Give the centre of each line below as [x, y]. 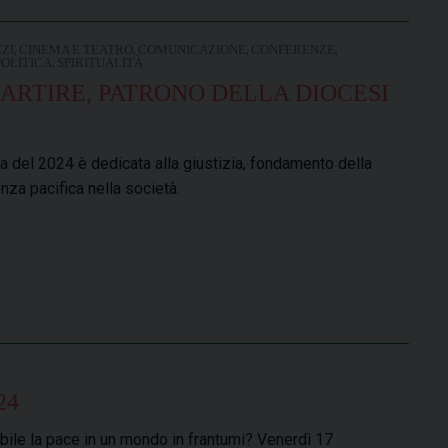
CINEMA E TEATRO [76, 49]
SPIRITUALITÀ [100, 62]
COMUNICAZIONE [192, 49]
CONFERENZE [293, 49]
